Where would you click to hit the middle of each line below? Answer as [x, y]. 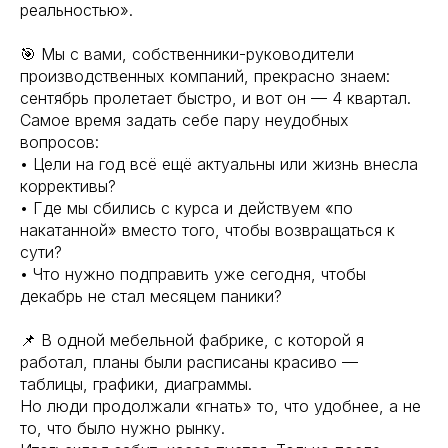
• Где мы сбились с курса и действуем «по [186, 208]
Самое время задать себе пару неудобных [184, 120]
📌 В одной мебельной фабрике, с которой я [192, 340]
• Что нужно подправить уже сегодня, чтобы [193, 274]
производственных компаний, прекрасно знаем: [205, 76]
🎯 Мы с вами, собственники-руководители [187, 54]
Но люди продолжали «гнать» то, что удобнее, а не [220, 406]
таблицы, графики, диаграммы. [136, 384]
